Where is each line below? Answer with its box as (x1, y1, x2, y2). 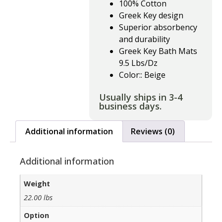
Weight (24, 178, 51, 188)
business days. (99, 100, 162, 112)
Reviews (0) (130, 125, 175, 137)
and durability (119, 34, 170, 45)
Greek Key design (119, 10, 183, 21)
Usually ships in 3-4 (99, 91, 182, 103)
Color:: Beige (119, 69, 166, 80)
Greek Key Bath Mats (119, 46, 197, 56)
